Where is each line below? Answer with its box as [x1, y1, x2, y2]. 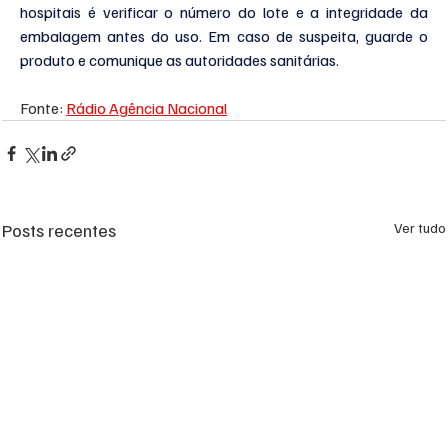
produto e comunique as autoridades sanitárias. [20, 49, 340, 70]
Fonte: [20, 97, 67, 118]
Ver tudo [393, 218, 446, 236]
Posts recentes [2, 218, 117, 241]
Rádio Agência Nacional [66, 97, 228, 118]
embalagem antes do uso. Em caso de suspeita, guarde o [20, 25, 428, 46]
